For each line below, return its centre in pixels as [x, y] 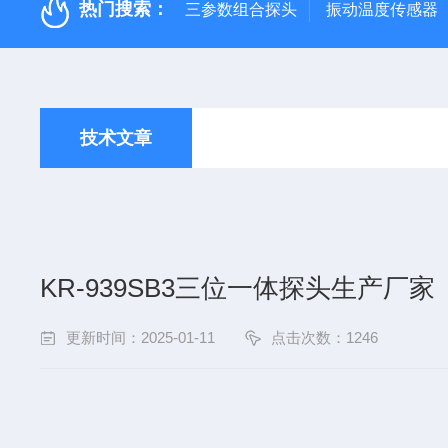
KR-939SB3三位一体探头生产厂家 [238, 288]
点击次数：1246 [325, 337]
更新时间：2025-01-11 [141, 337]
